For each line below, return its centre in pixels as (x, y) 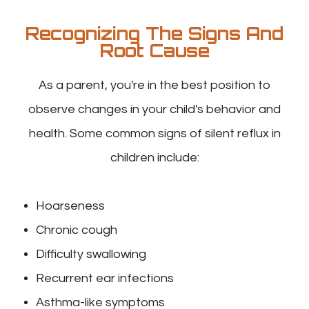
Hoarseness (71, 206)
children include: (154, 157)
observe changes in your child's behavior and (154, 109)
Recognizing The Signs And (154, 33)
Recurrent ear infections (105, 278)
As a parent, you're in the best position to (154, 85)
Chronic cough (77, 230)
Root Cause (154, 50)
